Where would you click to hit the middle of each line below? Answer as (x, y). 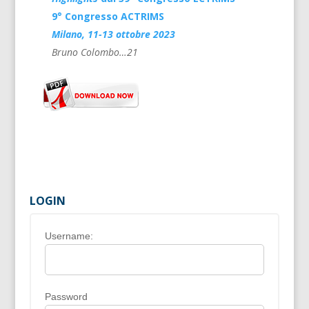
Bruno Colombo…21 (94, 52)
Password (66, 296)
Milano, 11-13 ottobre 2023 (113, 34)
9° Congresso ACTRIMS (108, 16)
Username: (69, 236)
